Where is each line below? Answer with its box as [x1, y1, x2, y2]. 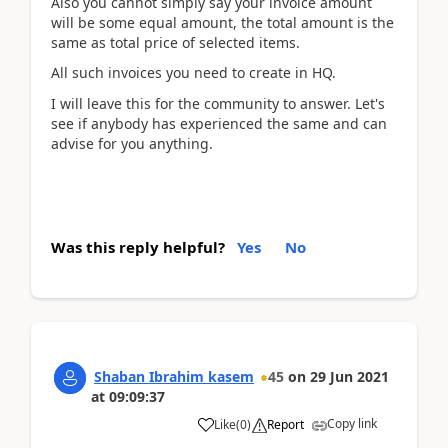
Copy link [327, 415, 377, 432]
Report [267, 416, 304, 433]
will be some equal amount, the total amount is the [51, 12, 394, 32]
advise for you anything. [51, 133, 213, 153]
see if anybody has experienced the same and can [51, 113, 387, 133]
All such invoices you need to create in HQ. [51, 63, 336, 82]
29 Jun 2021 [310, 367, 389, 386]
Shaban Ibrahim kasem [94, 367, 254, 386]
